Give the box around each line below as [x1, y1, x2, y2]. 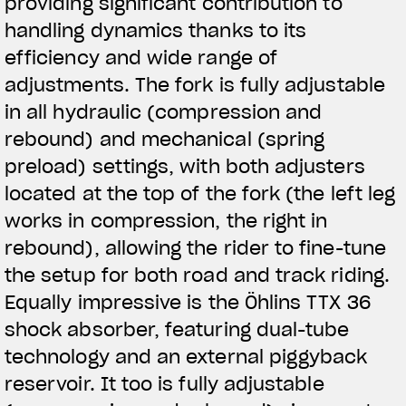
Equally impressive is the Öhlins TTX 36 [5, 290, 372, 314]
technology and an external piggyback [5, 344, 368, 369]
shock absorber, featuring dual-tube [5, 317, 350, 342]
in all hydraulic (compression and [5, 100, 323, 124]
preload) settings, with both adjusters [5, 154, 365, 179]
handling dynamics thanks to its [5, 18, 307, 43]
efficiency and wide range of [5, 45, 277, 70]
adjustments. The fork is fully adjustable [5, 72, 385, 97]
